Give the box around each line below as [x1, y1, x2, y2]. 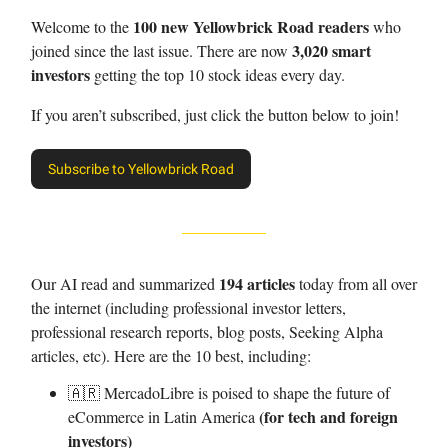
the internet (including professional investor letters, [31, 297, 346, 318]
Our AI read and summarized [31, 273, 219, 294]
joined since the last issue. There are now [31, 40, 292, 61]
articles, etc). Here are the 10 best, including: [31, 345, 311, 366]
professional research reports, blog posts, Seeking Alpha [31, 321, 383, 342]
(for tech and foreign [259, 405, 398, 428]
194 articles [219, 272, 295, 295]
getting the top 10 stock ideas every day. [90, 64, 345, 85]
